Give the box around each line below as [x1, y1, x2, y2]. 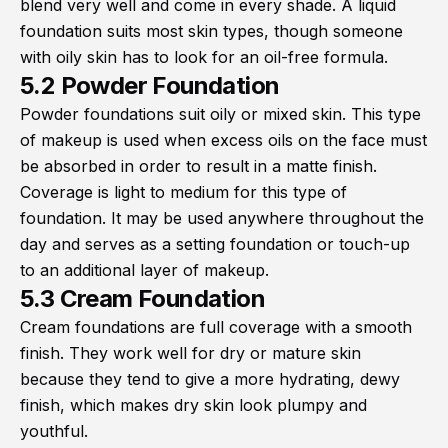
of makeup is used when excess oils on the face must [20, 130, 427, 151]
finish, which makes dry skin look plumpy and [20, 395, 367, 416]
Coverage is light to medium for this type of [20, 182, 347, 203]
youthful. [20, 421, 88, 442]
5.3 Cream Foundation [20, 284, 265, 314]
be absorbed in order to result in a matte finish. [20, 156, 377, 177]
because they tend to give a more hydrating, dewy [20, 369, 400, 390]
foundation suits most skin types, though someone [20, 21, 403, 42]
